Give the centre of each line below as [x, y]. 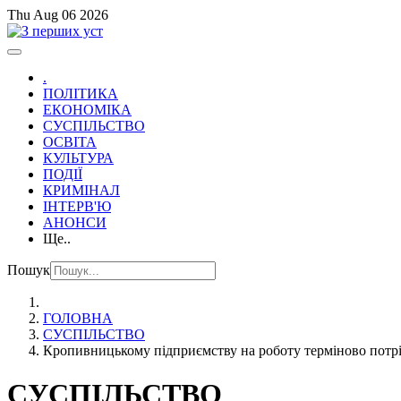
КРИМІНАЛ [81, 190]
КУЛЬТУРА [78, 158]
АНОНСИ [75, 222]
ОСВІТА [70, 142]
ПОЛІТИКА [81, 94]
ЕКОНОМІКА [87, 110]
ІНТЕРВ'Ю [77, 206]
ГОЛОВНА [78, 318]
